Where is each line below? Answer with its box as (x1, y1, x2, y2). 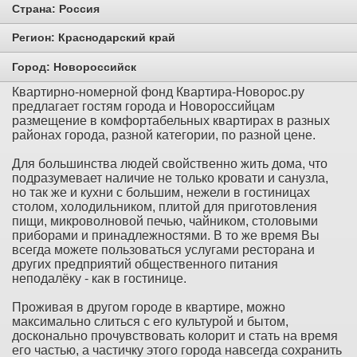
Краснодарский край (58, 31, 175, 45)
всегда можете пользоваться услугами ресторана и (12, 242, 315, 257)
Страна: (12, 2, 59, 15)
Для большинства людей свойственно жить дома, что (12, 156, 328, 171)
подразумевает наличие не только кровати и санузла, (12, 171, 328, 185)
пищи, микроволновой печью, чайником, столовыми (12, 214, 318, 228)
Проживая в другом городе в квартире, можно (12, 300, 285, 314)
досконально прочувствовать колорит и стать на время (12, 328, 338, 343)
